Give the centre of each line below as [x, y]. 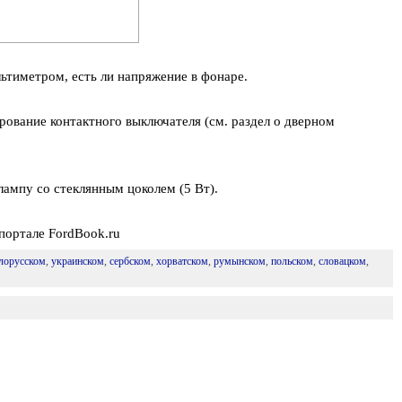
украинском [77, 261]
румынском [239, 261]
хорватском [182, 261]
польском [292, 261]
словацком [342, 261]
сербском [130, 261]
